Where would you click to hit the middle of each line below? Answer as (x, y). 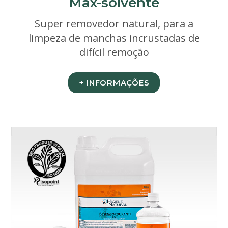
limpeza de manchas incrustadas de (114, 38)
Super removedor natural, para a (114, 24)
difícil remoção (114, 52)
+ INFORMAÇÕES (114, 83)
